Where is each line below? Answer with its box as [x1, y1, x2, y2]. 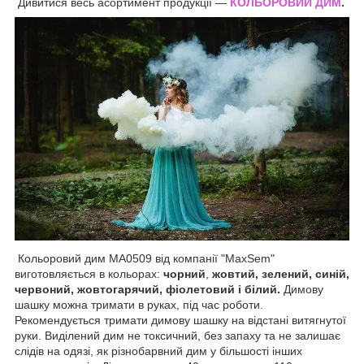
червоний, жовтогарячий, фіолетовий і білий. [15, 282, 280, 296]
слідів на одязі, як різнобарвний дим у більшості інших [15, 344, 302, 357]
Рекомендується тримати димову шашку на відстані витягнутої [15, 313, 346, 327]
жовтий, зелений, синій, [212, 266, 349, 280]
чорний [163, 266, 206, 280]
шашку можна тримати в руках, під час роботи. [15, 297, 263, 311]
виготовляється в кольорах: [15, 266, 163, 280]
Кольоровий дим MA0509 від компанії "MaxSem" [15, 251, 278, 265]
